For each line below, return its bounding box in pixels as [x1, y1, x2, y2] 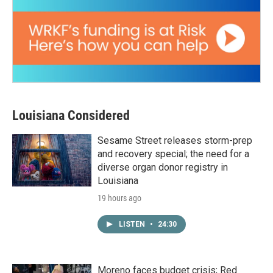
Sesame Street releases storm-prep [97, 135, 252, 147]
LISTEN [119, 220, 147, 229]
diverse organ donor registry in [97, 161, 228, 174]
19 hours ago [97, 193, 141, 204]
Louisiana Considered [12, 108, 130, 124]
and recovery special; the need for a [97, 148, 249, 160]
